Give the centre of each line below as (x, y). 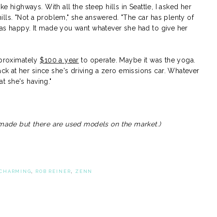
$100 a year (59, 60)
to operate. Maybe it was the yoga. (137, 60)
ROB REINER (53, 171)
